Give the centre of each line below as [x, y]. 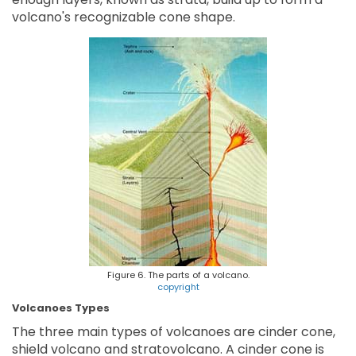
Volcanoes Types [61, 308]
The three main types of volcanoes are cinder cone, [174, 332]
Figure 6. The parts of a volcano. [178, 275]
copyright [178, 287]
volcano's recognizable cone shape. [124, 17]
